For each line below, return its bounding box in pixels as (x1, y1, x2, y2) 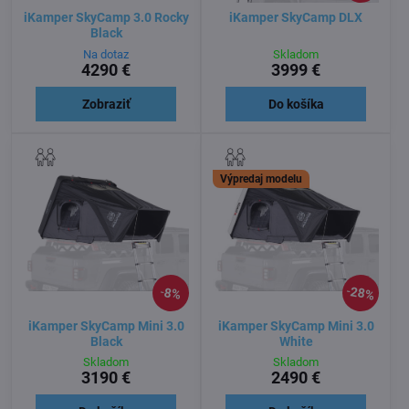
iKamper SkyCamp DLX (229, 10, 362, 26)
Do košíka (267, 96, 324, 111)
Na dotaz (83, 47, 129, 61)
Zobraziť (81, 96, 131, 111)
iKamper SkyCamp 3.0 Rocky (23, 10, 189, 26)
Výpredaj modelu (220, 172, 302, 185)
